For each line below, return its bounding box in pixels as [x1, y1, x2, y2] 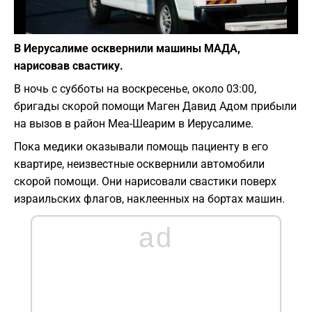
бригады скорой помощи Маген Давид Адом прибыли [14, 100, 297, 114]
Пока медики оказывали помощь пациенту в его [14, 140, 268, 154]
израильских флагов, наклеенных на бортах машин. [14, 192, 285, 206]
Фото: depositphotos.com [177, 15, 291, 27]
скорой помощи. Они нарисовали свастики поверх [14, 175, 276, 189]
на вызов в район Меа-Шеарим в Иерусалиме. [14, 117, 253, 131]
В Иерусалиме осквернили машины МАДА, [14, 42, 240, 56]
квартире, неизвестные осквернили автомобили [14, 157, 265, 171]
